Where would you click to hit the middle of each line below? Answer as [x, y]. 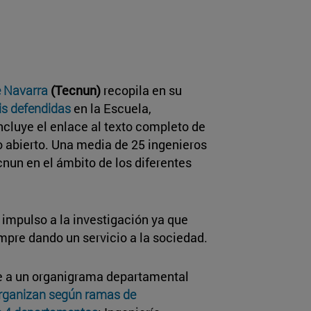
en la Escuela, [111, 108]
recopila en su [143, 90]
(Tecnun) [76, 90]
